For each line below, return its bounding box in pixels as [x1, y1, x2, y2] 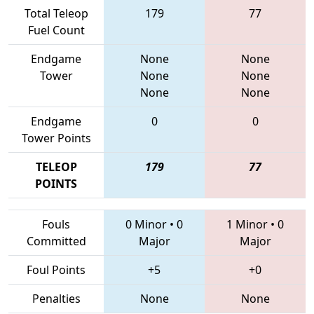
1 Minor [226, 217, 268, 233]
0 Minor [125, 217, 167, 233]
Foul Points [27, 262, 86, 278]
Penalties [32, 291, 81, 307]
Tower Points [21, 130, 91, 146]
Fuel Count [27, 22, 85, 39]
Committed [26, 233, 86, 250]
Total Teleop [24, 6, 88, 22]
